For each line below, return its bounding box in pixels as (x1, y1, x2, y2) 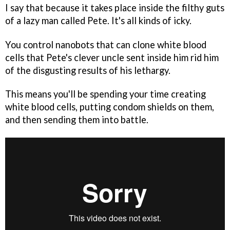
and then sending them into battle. (5, 114, 148, 126)
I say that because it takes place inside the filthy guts (5, 2, 224, 13)
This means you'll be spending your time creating (5, 88, 206, 100)
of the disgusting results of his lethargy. (5, 64, 170, 76)
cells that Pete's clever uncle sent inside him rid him (5, 51, 219, 63)
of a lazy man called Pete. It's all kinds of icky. (5, 14, 191, 26)
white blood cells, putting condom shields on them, (5, 101, 214, 113)
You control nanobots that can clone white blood (5, 39, 206, 50)
